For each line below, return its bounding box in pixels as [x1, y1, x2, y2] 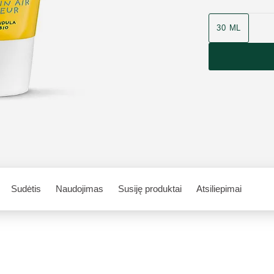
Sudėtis [11, 183, 41, 194]
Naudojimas [56, 183, 103, 194]
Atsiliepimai [196, 183, 242, 194]
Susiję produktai [118, 183, 182, 194]
